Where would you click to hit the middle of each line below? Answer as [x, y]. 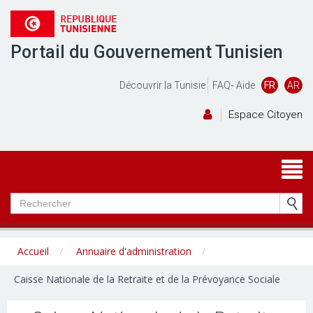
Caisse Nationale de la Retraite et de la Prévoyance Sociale [147, 279]
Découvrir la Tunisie [162, 85]
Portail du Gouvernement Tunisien [147, 52]
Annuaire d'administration [134, 251]
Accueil [33, 251]
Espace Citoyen [265, 115]
